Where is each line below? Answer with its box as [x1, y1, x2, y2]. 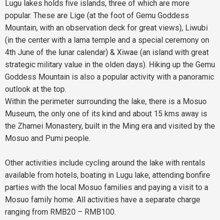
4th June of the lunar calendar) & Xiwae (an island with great [5, 48, 209, 57]
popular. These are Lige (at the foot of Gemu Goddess [5, 11, 189, 20]
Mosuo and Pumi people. [5, 134, 90, 143]
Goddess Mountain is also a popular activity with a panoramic [5, 72, 214, 82]
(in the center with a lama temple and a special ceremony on [5, 35, 209, 45]
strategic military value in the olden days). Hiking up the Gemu [5, 60, 215, 69]
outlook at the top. [5, 84, 66, 94]
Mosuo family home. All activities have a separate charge [5, 195, 200, 204]
